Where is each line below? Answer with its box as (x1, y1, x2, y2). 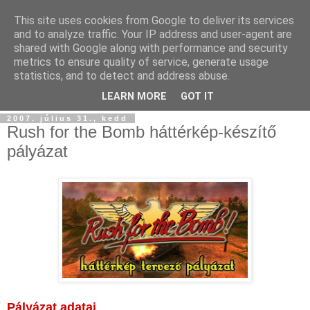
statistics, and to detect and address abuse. (14, 69, 230, 82)
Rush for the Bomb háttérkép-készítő (7, 122, 276, 141)
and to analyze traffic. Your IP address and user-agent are (14, 28, 292, 41)
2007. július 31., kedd (7, 113, 128, 122)
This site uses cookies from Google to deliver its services (14, 14, 294, 27)
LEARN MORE (102, 91, 167, 103)
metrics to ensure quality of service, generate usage (14, 55, 268, 69)
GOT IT (181, 91, 214, 103)
